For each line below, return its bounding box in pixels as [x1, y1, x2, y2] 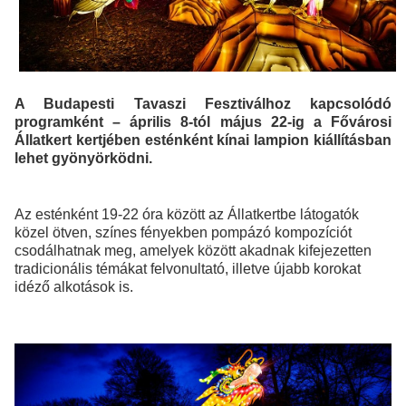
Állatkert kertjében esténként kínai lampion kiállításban [14, 132, 391, 149]
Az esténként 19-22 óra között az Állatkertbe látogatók [14, 207, 359, 223]
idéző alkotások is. [14, 279, 133, 295]
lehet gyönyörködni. [14, 150, 152, 167]
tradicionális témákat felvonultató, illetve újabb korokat [14, 261, 361, 277]
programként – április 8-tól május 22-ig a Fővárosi [14, 114, 391, 130]
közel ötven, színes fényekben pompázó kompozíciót [14, 225, 352, 241]
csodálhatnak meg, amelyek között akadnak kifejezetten [14, 243, 372, 259]
